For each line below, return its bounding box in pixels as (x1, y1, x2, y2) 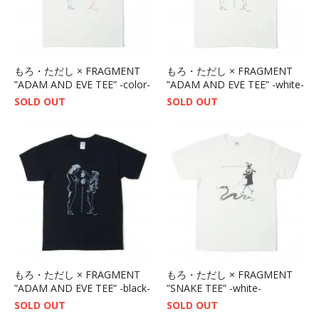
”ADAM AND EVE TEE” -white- (167, 77, 304, 91)
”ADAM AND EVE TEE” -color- (14, 77, 150, 91)
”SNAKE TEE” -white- (167, 281, 261, 295)
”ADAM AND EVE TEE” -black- (14, 281, 150, 295)
